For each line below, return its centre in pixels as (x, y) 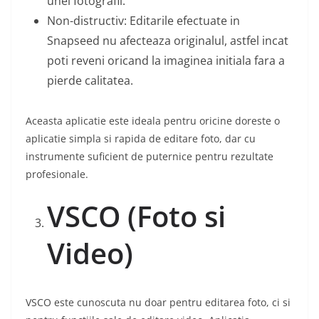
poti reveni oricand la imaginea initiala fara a (166, 61)
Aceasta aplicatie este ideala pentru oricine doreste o (153, 121)
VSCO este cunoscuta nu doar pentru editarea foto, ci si (158, 303)
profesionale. (57, 174)
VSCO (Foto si (136, 216)
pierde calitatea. (90, 81)
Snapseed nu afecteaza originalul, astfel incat (168, 41)
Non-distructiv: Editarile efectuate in (143, 21)
